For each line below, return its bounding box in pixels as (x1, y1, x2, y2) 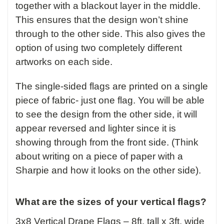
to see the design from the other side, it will (15, 109, 197, 120)
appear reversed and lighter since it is (15, 123, 176, 134)
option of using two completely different (15, 42, 182, 53)
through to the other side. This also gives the (15, 28, 205, 39)
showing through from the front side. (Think (15, 137, 198, 148)
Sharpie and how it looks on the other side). (15, 165, 201, 176)
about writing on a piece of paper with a (15, 151, 183, 162)
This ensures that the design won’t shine (15, 14, 188, 25)
